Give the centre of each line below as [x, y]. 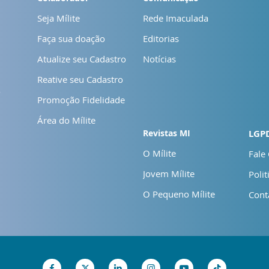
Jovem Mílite [169, 173]
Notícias [159, 59]
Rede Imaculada [176, 18]
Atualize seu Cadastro [82, 59]
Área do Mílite [66, 120]
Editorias [161, 38]
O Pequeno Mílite [179, 194]
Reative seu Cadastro [80, 79]
